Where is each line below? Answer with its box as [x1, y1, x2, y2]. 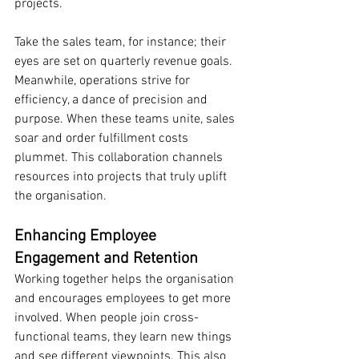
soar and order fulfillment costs [14, 131, 192, 147]
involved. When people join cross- [14, 310, 199, 327]
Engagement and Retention [14, 249, 198, 269]
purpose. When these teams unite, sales [14, 111, 238, 128]
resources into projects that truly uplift [14, 169, 230, 186]
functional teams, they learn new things [14, 329, 235, 346]
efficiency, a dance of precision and [14, 92, 211, 109]
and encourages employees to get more [14, 291, 234, 308]
